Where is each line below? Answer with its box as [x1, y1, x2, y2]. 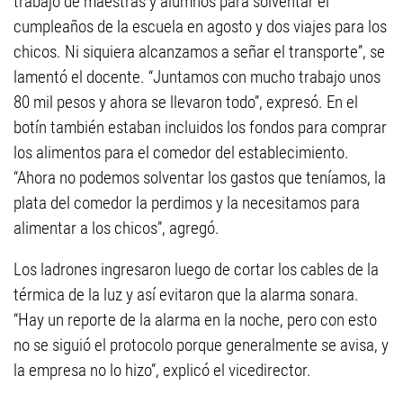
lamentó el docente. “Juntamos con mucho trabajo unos [13, 67, 381, 87]
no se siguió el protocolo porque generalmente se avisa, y [13, 335, 389, 355]
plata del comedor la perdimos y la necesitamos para [13, 193, 360, 213]
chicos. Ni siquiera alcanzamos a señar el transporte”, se [13, 41, 385, 62]
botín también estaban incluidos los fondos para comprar [13, 117, 387, 138]
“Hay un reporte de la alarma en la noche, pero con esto [13, 309, 377, 330]
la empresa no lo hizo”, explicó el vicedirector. [13, 360, 311, 381]
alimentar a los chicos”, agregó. [13, 218, 219, 238]
